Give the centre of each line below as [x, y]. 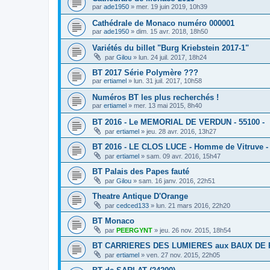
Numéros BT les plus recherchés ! [155, 98]
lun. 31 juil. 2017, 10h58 [168, 81]
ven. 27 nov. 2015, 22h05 [183, 255]
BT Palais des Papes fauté [141, 172]
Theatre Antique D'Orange [140, 196]
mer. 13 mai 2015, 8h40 [168, 106]
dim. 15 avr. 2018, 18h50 [172, 32]
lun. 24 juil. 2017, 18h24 [173, 58]
